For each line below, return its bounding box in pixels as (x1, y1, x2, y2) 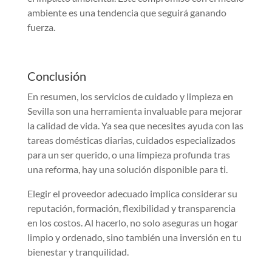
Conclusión (27, 69, 86, 84)
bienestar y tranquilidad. (27, 246, 129, 258)
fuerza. (27, 21, 55, 33)
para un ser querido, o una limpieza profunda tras (27, 149, 230, 161)
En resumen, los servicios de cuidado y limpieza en (27, 90, 233, 103)
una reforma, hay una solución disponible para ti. (27, 163, 228, 175)
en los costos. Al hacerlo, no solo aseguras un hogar (27, 217, 238, 229)
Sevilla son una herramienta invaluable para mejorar (27, 105, 242, 117)
